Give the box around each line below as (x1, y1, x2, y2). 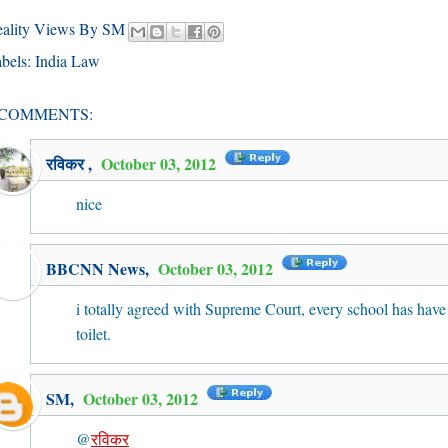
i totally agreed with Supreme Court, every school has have (76, 298, 446, 319)
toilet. (76, 323, 111, 344)
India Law (35, 50, 100, 71)
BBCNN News (46, 257, 145, 280)
